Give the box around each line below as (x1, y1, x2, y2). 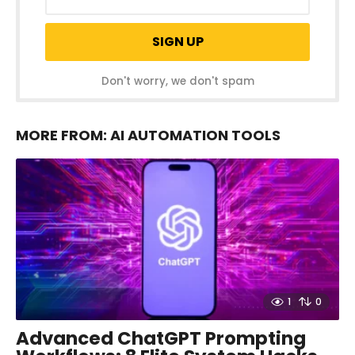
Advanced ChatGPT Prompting (16, 326, 306, 352)
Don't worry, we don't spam (101, 73, 254, 89)
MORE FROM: (16, 125, 110, 146)
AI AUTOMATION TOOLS (110, 125, 281, 146)
